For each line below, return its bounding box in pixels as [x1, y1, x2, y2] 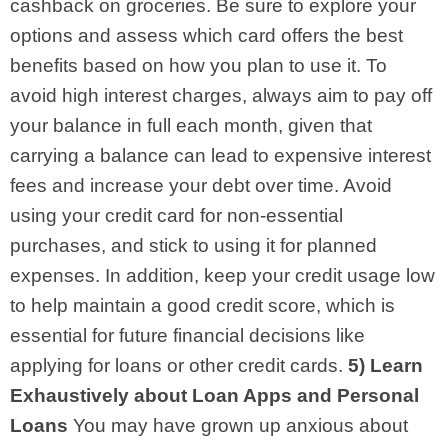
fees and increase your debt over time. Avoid [10, 174, 392, 196]
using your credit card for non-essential [10, 204, 343, 226]
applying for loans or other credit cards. [10, 354, 343, 376]
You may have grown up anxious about [73, 414, 408, 436]
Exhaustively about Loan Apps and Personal [10, 384, 419, 406]
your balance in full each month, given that [10, 114, 372, 136]
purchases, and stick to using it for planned [10, 234, 377, 256]
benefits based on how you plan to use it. [10, 54, 361, 76]
